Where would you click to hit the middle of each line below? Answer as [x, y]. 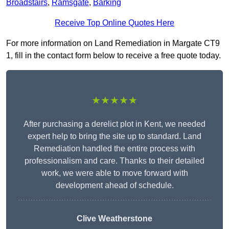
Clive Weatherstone [114, 219]
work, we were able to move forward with [114, 173]
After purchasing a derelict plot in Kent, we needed [114, 124]
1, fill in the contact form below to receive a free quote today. [113, 56]
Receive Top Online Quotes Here [114, 23]
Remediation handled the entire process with [114, 149]
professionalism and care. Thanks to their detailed [114, 161]
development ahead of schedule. [114, 186]
